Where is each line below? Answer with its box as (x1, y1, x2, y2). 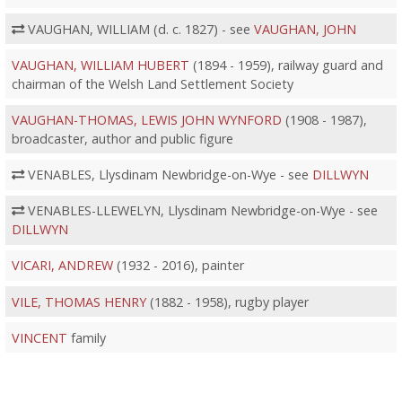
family (66, 328, 106, 346)
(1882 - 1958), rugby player (145, 293, 309, 310)
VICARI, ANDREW (11, 257, 113, 275)
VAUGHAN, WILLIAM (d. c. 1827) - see (23, 20, 254, 38)
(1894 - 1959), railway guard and (188, 56, 383, 74)
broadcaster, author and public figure (11, 129, 233, 147)
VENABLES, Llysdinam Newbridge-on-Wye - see (23, 166, 312, 184)
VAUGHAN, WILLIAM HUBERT (11, 56, 189, 74)
